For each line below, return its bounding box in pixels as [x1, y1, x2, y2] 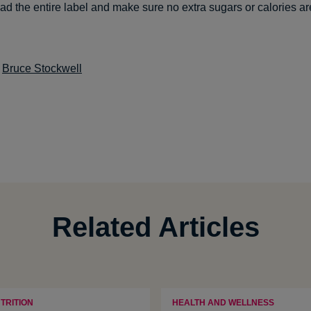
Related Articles [51, 212, 260, 243]
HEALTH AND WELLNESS [172, 298, 274, 308]
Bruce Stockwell [2, 62, 82, 75]
